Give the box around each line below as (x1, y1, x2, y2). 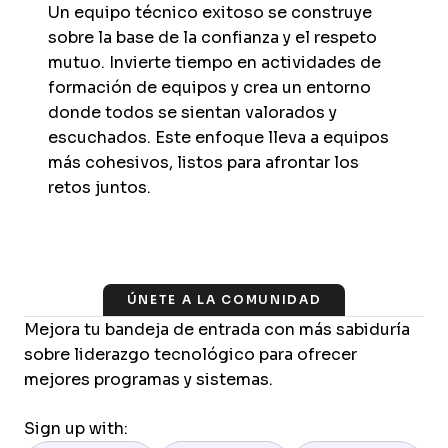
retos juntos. (48, 179, 151, 196)
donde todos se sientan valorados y (48, 104, 337, 121)
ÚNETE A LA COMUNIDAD (126, 293, 322, 307)
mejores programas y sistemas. (24, 371, 273, 388)
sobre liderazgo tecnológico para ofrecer (24, 346, 357, 363)
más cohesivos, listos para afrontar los (48, 154, 359, 171)
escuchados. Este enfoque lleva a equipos (48, 129, 389, 146)
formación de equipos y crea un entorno (48, 79, 371, 96)
